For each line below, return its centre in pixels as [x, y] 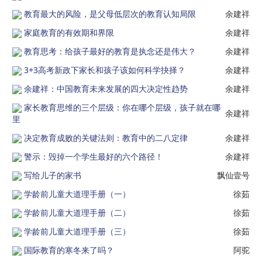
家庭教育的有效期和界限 [69, 32]
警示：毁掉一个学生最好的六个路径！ [94, 156]
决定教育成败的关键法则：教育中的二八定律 [106, 138]
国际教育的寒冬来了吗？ [69, 250]
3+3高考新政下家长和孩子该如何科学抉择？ [105, 70]
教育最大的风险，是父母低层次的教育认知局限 [110, 14]
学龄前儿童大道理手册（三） [77, 231]
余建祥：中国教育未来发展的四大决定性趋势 [106, 89]
